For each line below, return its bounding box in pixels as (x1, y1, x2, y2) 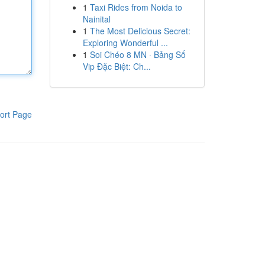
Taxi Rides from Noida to (89, 1, 182, 13)
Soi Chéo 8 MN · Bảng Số (89, 49, 186, 60)
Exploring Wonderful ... (82, 37, 168, 49)
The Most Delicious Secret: (89, 25, 190, 37)
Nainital (82, 13, 111, 25)
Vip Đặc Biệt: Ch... (82, 60, 151, 72)
